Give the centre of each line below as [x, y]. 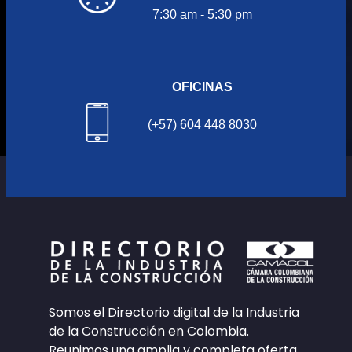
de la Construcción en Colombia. [149, 332]
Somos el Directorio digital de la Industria [174, 313]
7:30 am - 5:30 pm [202, 15]
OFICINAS [202, 87]
